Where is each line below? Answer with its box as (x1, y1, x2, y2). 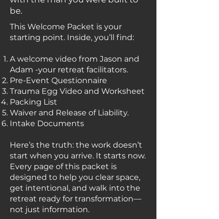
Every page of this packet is (10, 162, 117, 171)
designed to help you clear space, (10, 173, 140, 182)
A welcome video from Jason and (10, 54, 139, 64)
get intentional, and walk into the (10, 183, 140, 193)
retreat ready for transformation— (10, 194, 141, 203)
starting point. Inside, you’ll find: (10, 33, 134, 42)
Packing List (10, 97, 57, 107)
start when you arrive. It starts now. (10, 151, 146, 160)
